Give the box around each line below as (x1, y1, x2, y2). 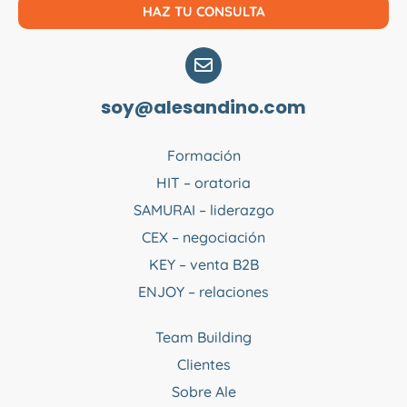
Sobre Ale (171, 382, 236, 401)
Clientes (176, 354, 231, 373)
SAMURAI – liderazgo (133, 200, 274, 219)
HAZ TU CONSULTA (142, 2, 265, 20)
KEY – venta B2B (148, 254, 259, 273)
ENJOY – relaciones (138, 282, 269, 301)
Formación (166, 145, 241, 164)
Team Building (155, 327, 252, 346)
